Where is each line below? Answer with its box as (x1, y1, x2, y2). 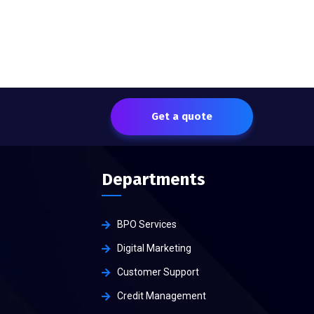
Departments (102, 170, 206, 190)
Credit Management (117, 290, 207, 302)
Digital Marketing (117, 243, 192, 254)
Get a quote (151, 110, 212, 123)
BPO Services (117, 219, 177, 231)
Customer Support (117, 266, 200, 278)
